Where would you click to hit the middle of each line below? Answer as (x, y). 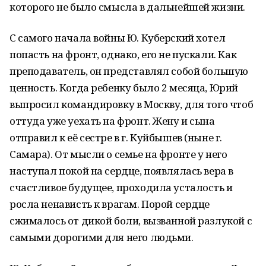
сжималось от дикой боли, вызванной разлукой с (131, 221)
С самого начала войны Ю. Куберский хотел (118, 38)
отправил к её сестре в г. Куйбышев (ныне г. (116, 137)
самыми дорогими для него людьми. (102, 237)
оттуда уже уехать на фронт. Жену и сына (112, 121)
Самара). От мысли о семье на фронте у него (118, 154)
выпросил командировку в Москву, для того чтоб (132, 104)
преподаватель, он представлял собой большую (129, 71)
